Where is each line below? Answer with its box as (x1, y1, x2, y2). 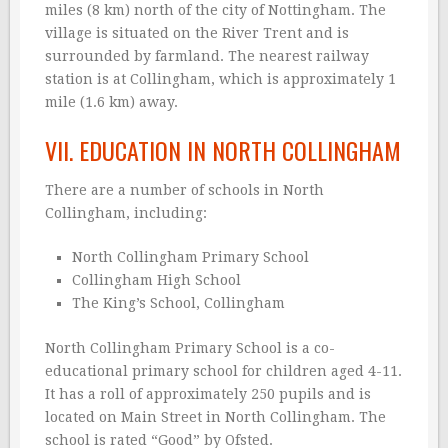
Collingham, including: (45, 205, 207, 222)
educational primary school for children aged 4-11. (45, 363, 402, 380)
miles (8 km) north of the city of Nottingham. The (45, 2, 386, 19)
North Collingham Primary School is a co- (45, 340, 335, 357)
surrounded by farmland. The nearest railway (45, 48, 369, 65)
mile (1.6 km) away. (45, 94, 178, 111)
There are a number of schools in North (45, 182, 324, 199)
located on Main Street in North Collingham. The (45, 409, 386, 426)
